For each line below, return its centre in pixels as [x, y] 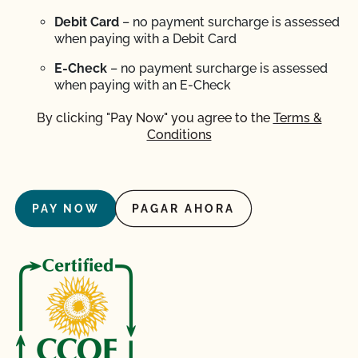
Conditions [179, 135]
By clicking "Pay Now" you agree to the [155, 118]
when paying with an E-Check [143, 85]
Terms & [297, 118]
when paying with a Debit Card [145, 39]
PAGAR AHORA [183, 209]
